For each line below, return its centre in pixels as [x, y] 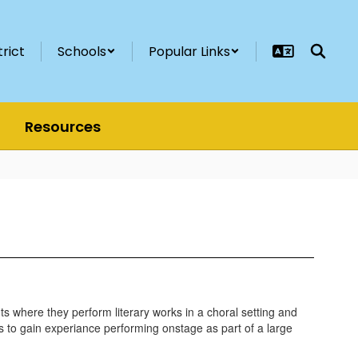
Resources [63, 126]
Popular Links [189, 51]
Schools [82, 51]
